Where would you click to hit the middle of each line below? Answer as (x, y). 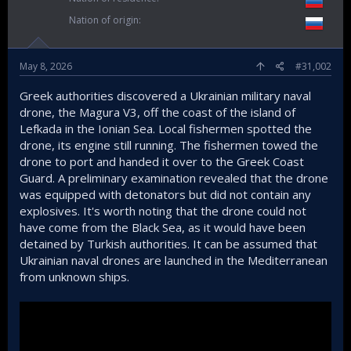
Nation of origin (104, 20)
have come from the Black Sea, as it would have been (163, 227)
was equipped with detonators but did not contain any (165, 194)
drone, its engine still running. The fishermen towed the (169, 145)
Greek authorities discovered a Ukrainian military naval (165, 96)
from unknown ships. (74, 277)
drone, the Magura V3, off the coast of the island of (157, 112)
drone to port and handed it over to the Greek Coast (162, 161)
